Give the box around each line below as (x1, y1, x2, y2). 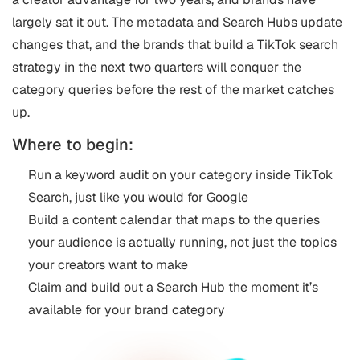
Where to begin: (12, 133, 133, 155)
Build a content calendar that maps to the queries (28, 211, 320, 228)
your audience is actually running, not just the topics (28, 233, 337, 251)
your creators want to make (28, 256, 188, 273)
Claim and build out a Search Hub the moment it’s (28, 278, 318, 296)
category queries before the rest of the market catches (12, 80, 334, 98)
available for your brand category (28, 301, 225, 318)
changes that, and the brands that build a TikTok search (12, 35, 338, 53)
